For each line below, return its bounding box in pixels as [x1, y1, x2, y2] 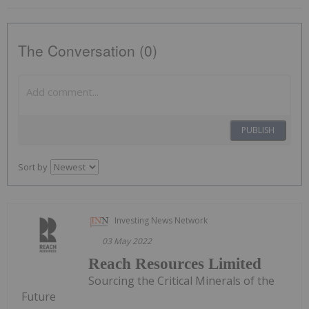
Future [21, 288, 56, 304]
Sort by [18, 160, 48, 173]
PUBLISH [241, 123, 275, 136]
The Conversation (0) [18, 39, 157, 61]
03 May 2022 [102, 235, 152, 247]
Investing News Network [114, 214, 208, 226]
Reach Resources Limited [88, 255, 262, 272]
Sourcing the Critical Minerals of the [88, 272, 275, 288]
